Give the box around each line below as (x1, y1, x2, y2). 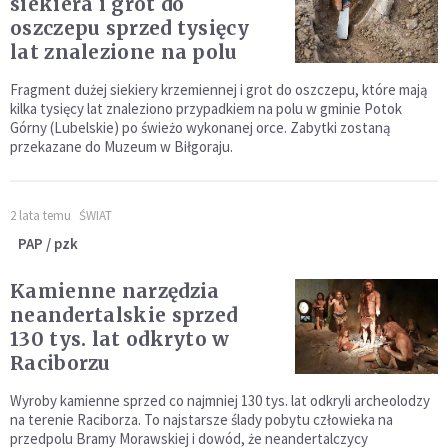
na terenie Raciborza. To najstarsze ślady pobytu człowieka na (10, 410, 393, 430)
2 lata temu (10, 207, 71, 225)
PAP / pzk (18, 234, 78, 254)
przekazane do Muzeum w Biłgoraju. (10, 137, 233, 157)
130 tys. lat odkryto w (10, 327, 230, 352)
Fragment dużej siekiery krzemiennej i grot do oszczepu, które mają (10, 80, 428, 100)
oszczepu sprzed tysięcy (10, 16, 249, 41)
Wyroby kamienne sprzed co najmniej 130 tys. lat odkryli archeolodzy (10, 391, 430, 411)
